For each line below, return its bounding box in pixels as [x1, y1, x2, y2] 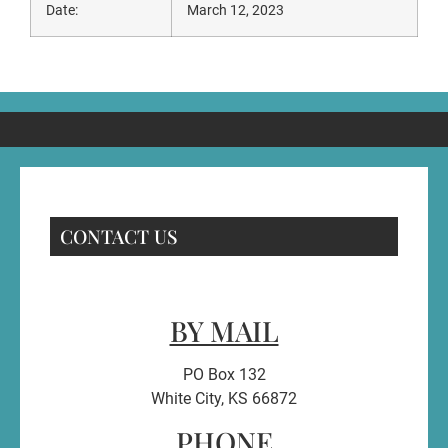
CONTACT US [60, 222, 178, 249]
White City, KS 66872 [151, 388, 297, 408]
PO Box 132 [182, 364, 266, 384]
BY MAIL [169, 311, 279, 349]
